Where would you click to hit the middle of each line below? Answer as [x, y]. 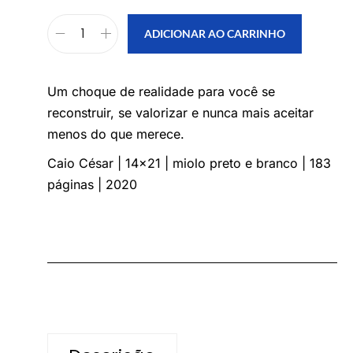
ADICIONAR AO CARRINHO [215, 33]
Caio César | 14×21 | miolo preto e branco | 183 [189, 163]
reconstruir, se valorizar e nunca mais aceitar [180, 112]
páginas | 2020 [92, 184]
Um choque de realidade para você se [161, 91]
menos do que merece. [116, 134]
